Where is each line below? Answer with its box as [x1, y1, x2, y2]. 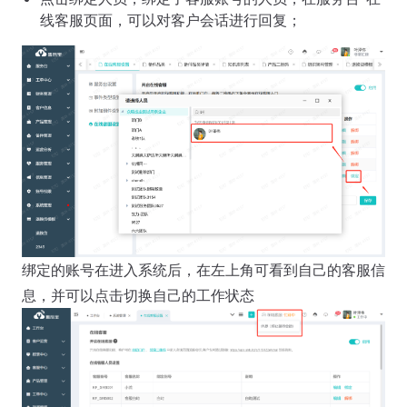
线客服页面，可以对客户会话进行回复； [40, 10, 302, 29]
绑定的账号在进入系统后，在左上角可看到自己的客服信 [22, 260, 385, 279]
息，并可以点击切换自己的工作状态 [22, 285, 254, 304]
